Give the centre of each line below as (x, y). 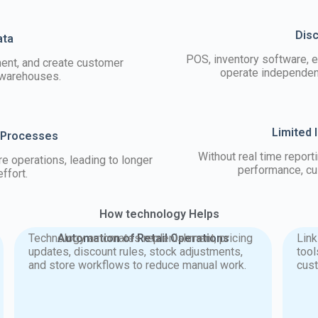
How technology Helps (159, 214)
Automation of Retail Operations (143, 238)
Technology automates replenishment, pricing (141, 238)
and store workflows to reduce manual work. (138, 265)
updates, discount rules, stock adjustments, (136, 251)
